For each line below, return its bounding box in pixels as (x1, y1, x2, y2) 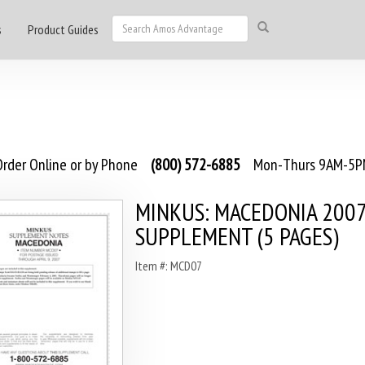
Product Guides (28, 21, 99, 37)
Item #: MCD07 (134, 257, 202, 274)
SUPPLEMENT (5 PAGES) (134, 220, 339, 252)
